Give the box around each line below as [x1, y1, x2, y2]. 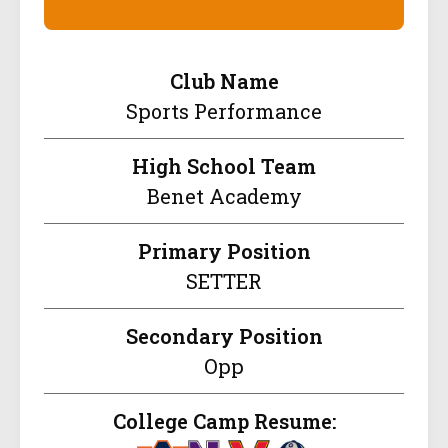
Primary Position [137, 238, 311, 265]
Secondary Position [125, 323, 323, 350]
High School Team [132, 153, 316, 180]
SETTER [186, 268, 262, 295]
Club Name [169, 68, 279, 95]
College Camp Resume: [112, 408, 336, 435]
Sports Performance [126, 98, 322, 125]
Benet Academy [146, 183, 302, 210]
